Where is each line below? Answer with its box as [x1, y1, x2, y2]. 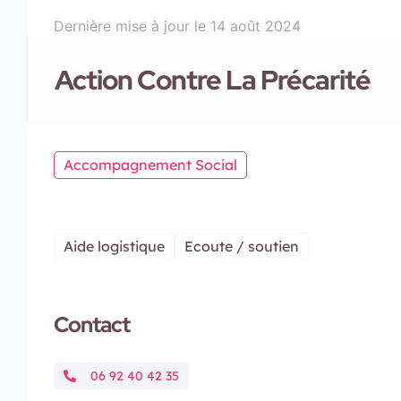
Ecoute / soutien [184, 236, 299, 255]
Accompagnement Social [64, 155, 237, 174]
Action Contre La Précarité [55, 61, 371, 98]
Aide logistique [64, 236, 165, 255]
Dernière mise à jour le [54, 16, 210, 35]
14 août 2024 [210, 16, 301, 35]
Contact [54, 310, 130, 338]
